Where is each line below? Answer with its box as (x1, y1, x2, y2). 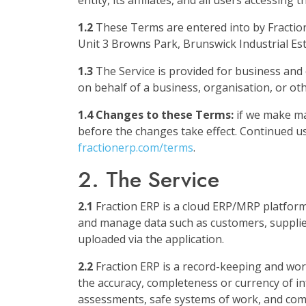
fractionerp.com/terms (78, 140, 193, 155)
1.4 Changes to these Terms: (78, 107, 234, 122)
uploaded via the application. (78, 232, 224, 247)
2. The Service (78, 164, 219, 195)
